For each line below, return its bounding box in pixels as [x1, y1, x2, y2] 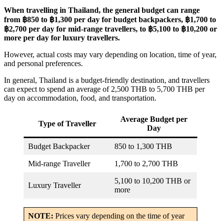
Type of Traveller [38, 119, 96, 128]
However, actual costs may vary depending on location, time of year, [4, 50, 217, 59]
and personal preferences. [4, 59, 83, 68]
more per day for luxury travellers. [4, 34, 122, 42]
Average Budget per [120, 115, 187, 124]
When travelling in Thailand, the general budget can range [4, 6, 200, 15]
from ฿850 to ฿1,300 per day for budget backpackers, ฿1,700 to [4, 15, 216, 24]
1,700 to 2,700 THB [114, 159, 178, 168]
